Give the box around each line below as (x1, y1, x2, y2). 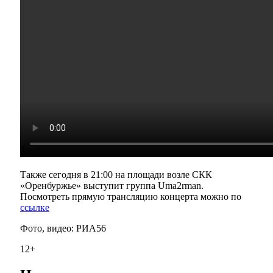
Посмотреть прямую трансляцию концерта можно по (20, 191, 241, 202)
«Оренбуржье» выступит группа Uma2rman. (20, 180, 204, 191)
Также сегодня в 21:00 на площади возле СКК (20, 169, 212, 180)
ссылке (20, 202, 49, 213)
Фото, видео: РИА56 (20, 223, 106, 234)
